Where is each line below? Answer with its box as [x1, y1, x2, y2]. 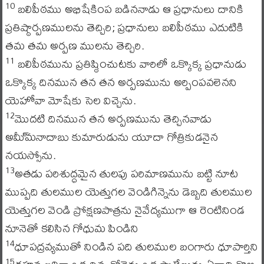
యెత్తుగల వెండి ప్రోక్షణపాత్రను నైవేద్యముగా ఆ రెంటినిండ [5, 198, 245, 221]
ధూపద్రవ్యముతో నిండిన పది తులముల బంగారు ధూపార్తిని [14, 235, 258, 258]
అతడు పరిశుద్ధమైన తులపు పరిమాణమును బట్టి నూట [14, 161, 238, 184]
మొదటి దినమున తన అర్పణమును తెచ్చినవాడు [14, 107, 212, 130]
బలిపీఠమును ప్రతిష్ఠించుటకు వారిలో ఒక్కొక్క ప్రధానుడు [14, 52, 246, 75]
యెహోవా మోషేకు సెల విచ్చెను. [5, 88, 136, 111]
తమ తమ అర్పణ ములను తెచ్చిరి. [5, 34, 144, 57]
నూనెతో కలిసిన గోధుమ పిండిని [5, 216, 138, 239]
